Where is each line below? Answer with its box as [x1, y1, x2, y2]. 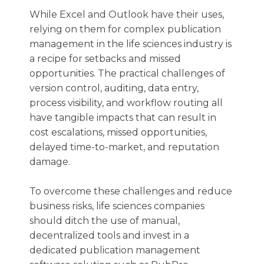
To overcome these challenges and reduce [29, 186, 232, 197]
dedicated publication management [29, 245, 200, 256]
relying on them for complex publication [29, 24, 221, 35]
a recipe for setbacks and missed [29, 53, 181, 64]
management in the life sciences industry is [29, 38, 232, 49]
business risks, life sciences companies [29, 200, 204, 212]
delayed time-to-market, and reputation [29, 141, 219, 153]
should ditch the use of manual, [29, 215, 180, 226]
